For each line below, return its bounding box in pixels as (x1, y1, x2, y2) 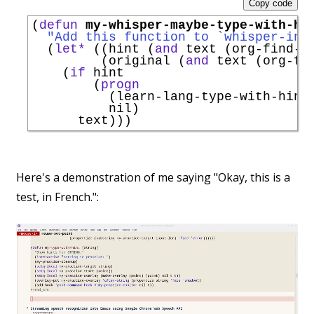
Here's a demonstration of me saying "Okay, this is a (16, 170, 290, 186)
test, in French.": (16, 189, 99, 205)
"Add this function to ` (47, 30, 224, 45)
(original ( (32, 54, 186, 69)
